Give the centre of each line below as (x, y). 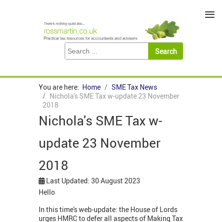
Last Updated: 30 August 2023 (93, 181)
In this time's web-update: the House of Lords (108, 210)
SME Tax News (134, 87)
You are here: (60, 87)
